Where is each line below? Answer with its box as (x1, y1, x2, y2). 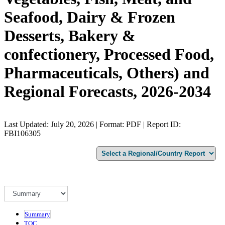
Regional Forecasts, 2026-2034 (4, 82, 211, 101)
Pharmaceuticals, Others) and (4, 64, 209, 82)
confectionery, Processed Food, (4, 45, 214, 64)
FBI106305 (4, 129, 41, 138)
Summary (25, 210, 50, 218)
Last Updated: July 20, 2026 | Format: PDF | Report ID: (4, 120, 181, 129)
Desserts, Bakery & (4, 27, 136, 45)
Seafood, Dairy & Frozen (4, 8, 175, 27)
